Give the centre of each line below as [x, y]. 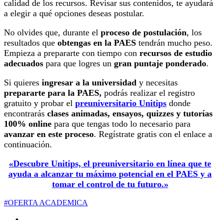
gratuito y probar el [40, 103]
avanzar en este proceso [49, 134]
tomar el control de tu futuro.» [110, 184]
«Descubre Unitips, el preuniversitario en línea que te [110, 163]
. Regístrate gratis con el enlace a [153, 134]
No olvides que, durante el [52, 32]
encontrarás [26, 113]
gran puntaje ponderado [160, 63]
